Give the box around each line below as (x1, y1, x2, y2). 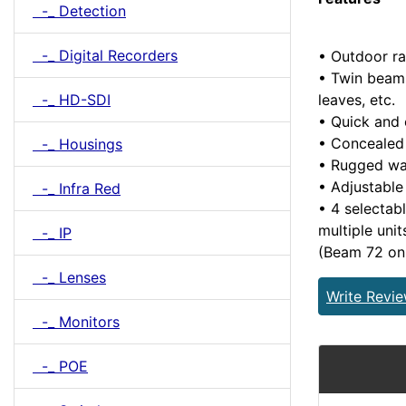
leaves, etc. (318, 90, 395, 109)
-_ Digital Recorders (33, 46, 178, 64)
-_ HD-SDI (33, 91, 111, 109)
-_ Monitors (33, 313, 120, 331)
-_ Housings (33, 135, 122, 153)
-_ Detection (33, 2, 126, 20)
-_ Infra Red (33, 179, 121, 198)
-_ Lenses (33, 268, 106, 286)
